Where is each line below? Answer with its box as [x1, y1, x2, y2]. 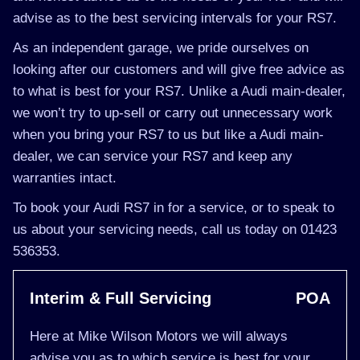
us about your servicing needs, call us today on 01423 [13, 222, 337, 237]
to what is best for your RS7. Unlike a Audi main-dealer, [13, 84, 346, 99]
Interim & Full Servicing [30, 289, 211, 307]
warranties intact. [13, 170, 117, 186]
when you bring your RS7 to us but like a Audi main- [13, 127, 324, 142]
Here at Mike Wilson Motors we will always [30, 329, 288, 344]
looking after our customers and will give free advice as [13, 62, 345, 77]
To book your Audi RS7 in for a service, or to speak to [13, 200, 334, 215]
